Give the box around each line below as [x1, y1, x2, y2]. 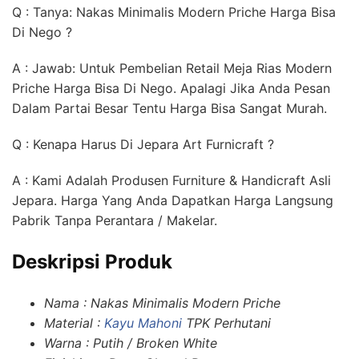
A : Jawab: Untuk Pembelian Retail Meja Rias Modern [12, 60, 332, 77]
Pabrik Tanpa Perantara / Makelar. [12, 212, 217, 229]
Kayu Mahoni [104, 315, 182, 332]
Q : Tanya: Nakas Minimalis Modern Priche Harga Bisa [12, 4, 336, 21]
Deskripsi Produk [12, 250, 172, 274]
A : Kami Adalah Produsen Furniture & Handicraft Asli [12, 172, 331, 189]
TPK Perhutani [182, 315, 271, 332]
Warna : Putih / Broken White [44, 335, 217, 352]
